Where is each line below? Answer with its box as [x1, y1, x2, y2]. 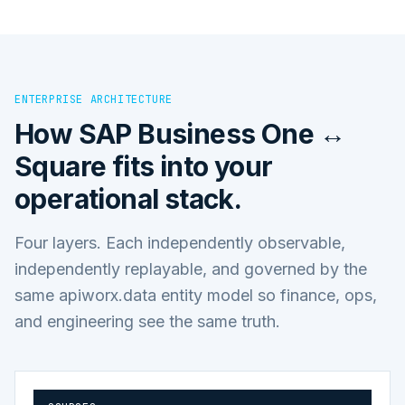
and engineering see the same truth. [14, 311, 280, 331]
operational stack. [14, 182, 242, 215]
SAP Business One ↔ [78, 117, 346, 150]
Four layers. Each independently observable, [14, 232, 345, 252]
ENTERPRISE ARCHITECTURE [14, 91, 173, 107]
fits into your [106, 149, 273, 183]
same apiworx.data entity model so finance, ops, [14, 285, 377, 305]
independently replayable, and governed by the [14, 259, 367, 278]
